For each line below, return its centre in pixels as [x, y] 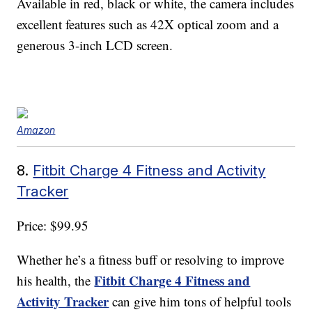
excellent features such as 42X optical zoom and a [148, 24]
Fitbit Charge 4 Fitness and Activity [149, 171]
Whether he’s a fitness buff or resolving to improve [151, 260]
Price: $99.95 [53, 226]
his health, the [56, 281]
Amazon [36, 130]
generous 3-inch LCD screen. [95, 45]
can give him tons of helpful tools [200, 302]
